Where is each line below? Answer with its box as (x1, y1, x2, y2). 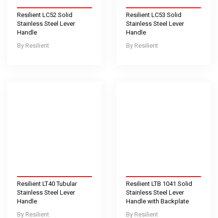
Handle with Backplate (126, 197, 189, 205)
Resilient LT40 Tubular (17, 180, 77, 187)
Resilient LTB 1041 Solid (126, 180, 192, 187)
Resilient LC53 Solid (126, 11, 182, 18)
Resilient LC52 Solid (17, 11, 73, 18)
